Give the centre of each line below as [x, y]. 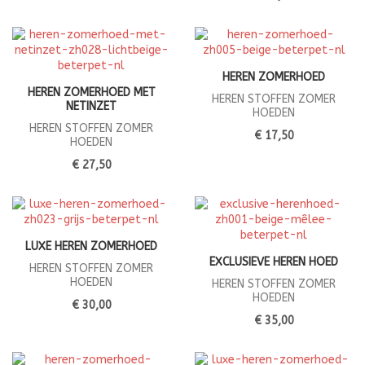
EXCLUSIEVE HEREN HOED [274, 262]
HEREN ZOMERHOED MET [91, 93]
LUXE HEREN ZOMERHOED [91, 247]
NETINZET [91, 107]
